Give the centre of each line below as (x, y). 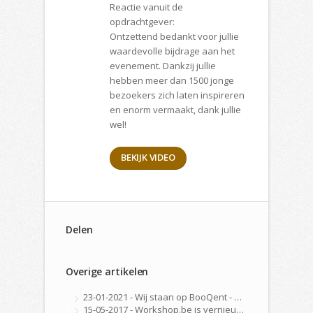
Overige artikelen (107, 271)
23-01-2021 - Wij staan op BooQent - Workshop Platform (159, 297)
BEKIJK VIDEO (148, 157)
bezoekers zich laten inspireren (177, 95)
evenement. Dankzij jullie (163, 66)
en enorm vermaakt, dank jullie (175, 110)
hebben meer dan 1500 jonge (172, 80)
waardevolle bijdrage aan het (172, 51)
